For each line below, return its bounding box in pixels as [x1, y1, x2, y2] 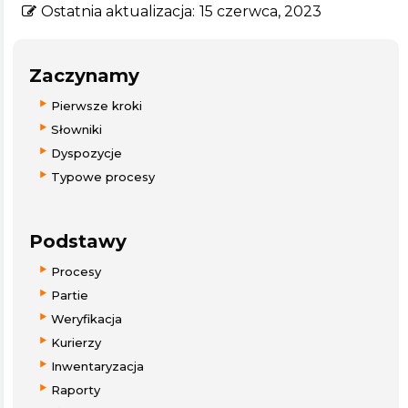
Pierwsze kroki [51, 97, 142, 113]
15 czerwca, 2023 [199, 2, 321, 20]
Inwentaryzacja [51, 358, 144, 373]
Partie [51, 287, 88, 302]
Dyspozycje [51, 145, 122, 160]
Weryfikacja [51, 311, 122, 326]
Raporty [51, 382, 100, 397]
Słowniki [51, 121, 102, 137]
